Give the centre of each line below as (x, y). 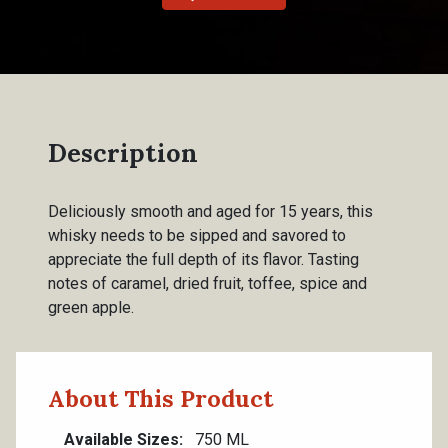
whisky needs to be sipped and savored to (197, 235)
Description (123, 153)
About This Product (160, 398)
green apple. (91, 307)
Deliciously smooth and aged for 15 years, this (210, 211)
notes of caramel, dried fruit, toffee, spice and (207, 283)
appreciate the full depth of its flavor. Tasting (203, 259)
